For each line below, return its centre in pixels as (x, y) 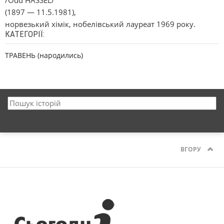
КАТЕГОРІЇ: (25, 34)
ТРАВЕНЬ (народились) (44, 55)
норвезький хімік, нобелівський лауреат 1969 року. (100, 24)
